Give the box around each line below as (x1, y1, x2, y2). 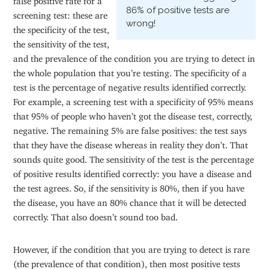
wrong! (125, 18, 156, 29)
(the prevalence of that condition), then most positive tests (13, 258, 241, 265)
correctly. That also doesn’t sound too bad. (13, 211, 178, 219)
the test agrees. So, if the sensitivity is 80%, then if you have (13, 183, 245, 190)
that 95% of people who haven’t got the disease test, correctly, (13, 110, 253, 118)
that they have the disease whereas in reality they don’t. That (13, 139, 249, 147)
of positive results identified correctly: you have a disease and (13, 168, 252, 175)
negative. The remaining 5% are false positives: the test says (13, 125, 247, 132)
